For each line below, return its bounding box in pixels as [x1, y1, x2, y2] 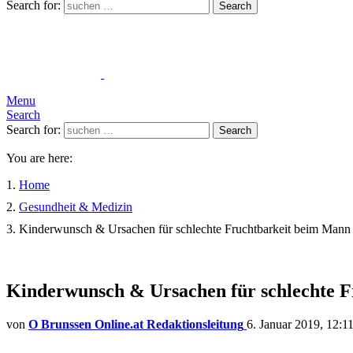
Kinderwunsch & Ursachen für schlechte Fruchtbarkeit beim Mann [19, 222, 351, 236]
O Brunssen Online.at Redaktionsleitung [28, 317, 243, 331]
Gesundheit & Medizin [19, 200, 132, 214]
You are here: [6, 151, 72, 165]
